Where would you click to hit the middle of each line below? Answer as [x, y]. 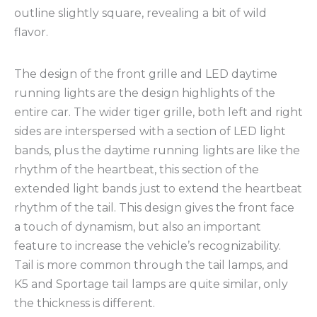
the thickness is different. [85, 303]
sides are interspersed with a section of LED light [150, 131]
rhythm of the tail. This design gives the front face [154, 207]
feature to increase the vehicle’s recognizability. [148, 246]
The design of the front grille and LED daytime [146, 74]
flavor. [31, 32]
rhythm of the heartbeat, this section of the [137, 169]
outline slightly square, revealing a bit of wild [140, 13]
